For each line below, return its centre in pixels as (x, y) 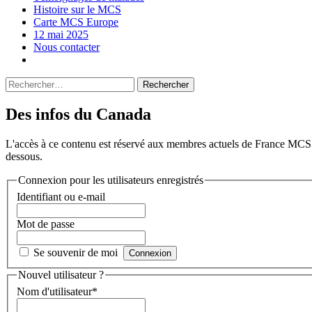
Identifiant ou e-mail (61, 196)
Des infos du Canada (78, 115)
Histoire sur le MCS (77, 9)
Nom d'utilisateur (54, 291)
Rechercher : (33, 82)
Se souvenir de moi (76, 252)
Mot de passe (46, 224)
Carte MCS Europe (76, 22)
